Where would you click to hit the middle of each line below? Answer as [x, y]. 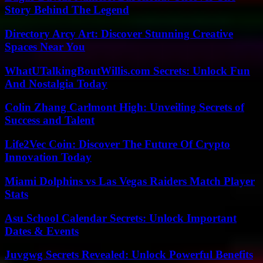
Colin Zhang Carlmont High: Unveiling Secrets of [124, 107]
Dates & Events [42, 231]
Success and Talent [50, 120]
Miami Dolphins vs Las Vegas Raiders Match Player [130, 181]
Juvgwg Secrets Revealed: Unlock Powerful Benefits [129, 255]
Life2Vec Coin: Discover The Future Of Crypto [117, 144]
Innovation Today [48, 157]
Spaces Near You [45, 46]
